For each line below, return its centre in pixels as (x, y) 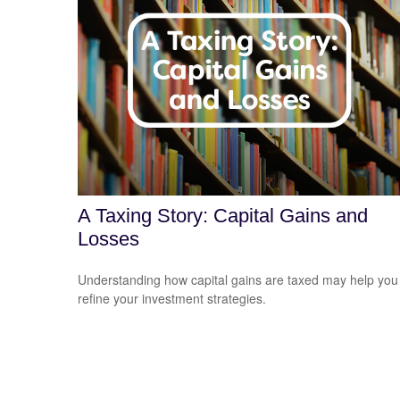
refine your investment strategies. (172, 298)
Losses (108, 238)
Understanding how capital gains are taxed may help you (238, 279)
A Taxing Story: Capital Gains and (223, 215)
